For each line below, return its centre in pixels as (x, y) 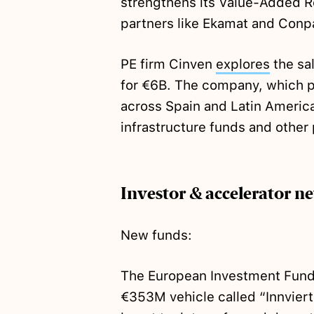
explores (243, 64)
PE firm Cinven (168, 64)
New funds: (156, 235)
